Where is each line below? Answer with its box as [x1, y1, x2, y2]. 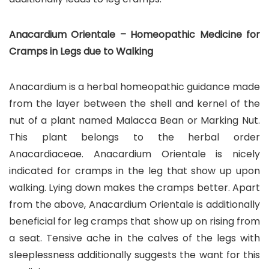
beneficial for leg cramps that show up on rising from [9, 214, 260, 228]
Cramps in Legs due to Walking [9, 44, 153, 58]
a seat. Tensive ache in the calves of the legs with [9, 231, 260, 245]
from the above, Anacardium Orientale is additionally [9, 197, 260, 211]
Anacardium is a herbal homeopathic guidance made [9, 79, 260, 94]
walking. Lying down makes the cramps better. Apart [9, 180, 260, 195]
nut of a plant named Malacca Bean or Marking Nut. [9, 113, 260, 127]
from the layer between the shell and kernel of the [9, 96, 260, 110]
